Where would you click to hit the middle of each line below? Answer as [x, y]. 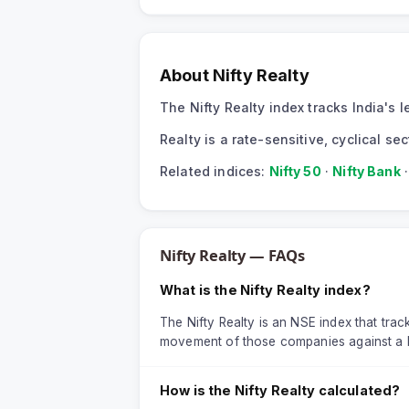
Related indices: [213, 172]
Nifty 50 [295, 172]
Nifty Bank [367, 172]
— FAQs [275, 256]
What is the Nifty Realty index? [265, 290]
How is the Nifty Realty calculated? [280, 391]
